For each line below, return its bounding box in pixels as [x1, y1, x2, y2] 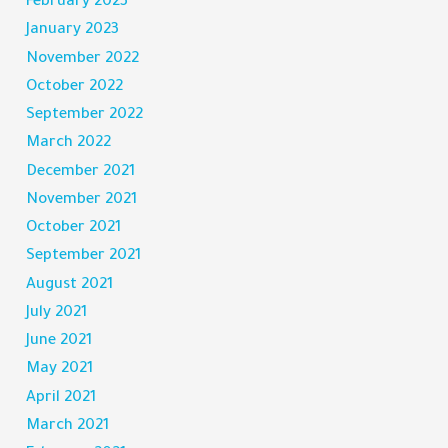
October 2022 [26, 78, 124, 96]
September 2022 [26, 107, 144, 125]
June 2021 [26, 333, 93, 351]
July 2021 [26, 304, 88, 322]
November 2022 [26, 50, 140, 68]
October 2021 [26, 220, 122, 238]
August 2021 [26, 276, 114, 294]
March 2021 [26, 417, 110, 435]
